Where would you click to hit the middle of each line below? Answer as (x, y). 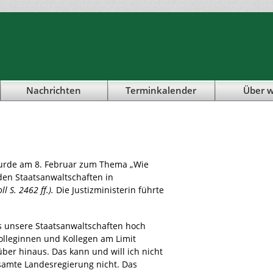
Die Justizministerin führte (109, 190)
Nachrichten (54, 90)
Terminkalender (161, 90)
